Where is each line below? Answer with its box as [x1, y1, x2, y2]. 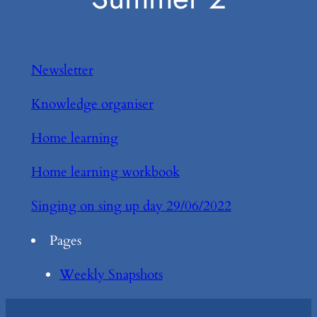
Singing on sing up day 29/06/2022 [30, 197, 231, 216]
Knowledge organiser [30, 94, 154, 113]
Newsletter [30, 60, 93, 79]
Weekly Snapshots [59, 265, 163, 284]
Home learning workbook [30, 163, 180, 182]
